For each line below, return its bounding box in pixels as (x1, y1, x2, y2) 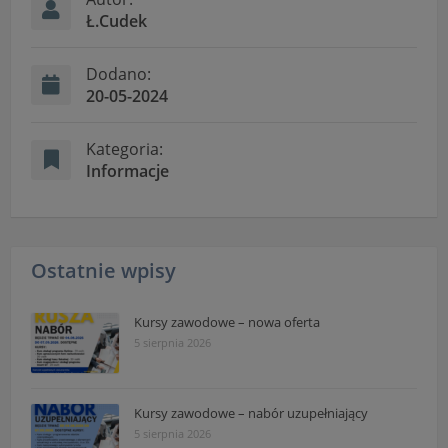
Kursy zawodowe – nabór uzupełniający (134, 404, 369, 423)
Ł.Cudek (86, 10, 148, 33)
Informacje (86, 160, 170, 183)
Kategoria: (86, 138, 164, 161)
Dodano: (86, 63, 152, 86)
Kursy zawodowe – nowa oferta (134, 313, 321, 332)
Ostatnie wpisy (31, 257, 177, 285)
